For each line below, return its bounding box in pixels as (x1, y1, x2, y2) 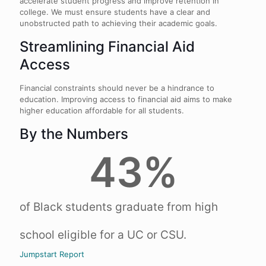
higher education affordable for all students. (20, 106, 184, 115)
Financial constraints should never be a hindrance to (20, 83, 214, 93)
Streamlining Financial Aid (20, 38, 195, 55)
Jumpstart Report (20, 249, 84, 259)
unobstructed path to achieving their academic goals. (20, 18, 217, 28)
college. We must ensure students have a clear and (20, 7, 210, 17)
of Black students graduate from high (20, 200, 218, 214)
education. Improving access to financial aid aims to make (20, 94, 232, 104)
